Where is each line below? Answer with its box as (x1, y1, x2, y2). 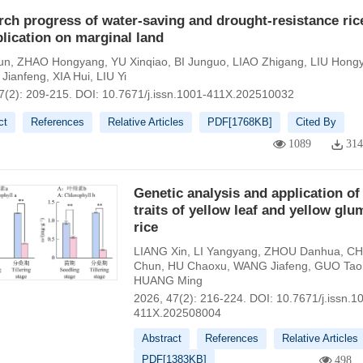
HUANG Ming (133, 274, 203, 287)
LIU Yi (96, 70, 126, 83)
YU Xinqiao (110, 55, 168, 68)
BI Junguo (173, 55, 226, 68)
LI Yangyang (193, 245, 258, 258)
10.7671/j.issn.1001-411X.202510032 (101, 88, 294, 100)
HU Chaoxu (167, 259, 227, 272)
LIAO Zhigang (232, 55, 304, 68)
